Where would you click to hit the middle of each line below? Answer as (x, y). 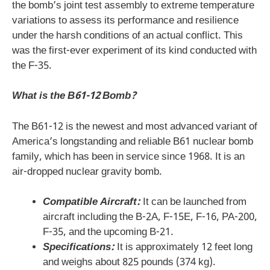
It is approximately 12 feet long (184, 248)
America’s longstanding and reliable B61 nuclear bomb (133, 142)
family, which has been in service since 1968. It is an (128, 157)
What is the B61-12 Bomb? (74, 97)
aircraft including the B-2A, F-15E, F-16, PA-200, (150, 218)
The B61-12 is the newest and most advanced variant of (135, 127)
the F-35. (32, 66)
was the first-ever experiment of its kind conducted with (134, 51)
